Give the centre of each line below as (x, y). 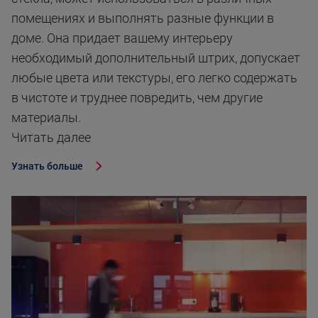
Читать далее (51, 138)
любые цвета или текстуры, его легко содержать (154, 78)
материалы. (46, 118)
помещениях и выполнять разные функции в (143, 18)
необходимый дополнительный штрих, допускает (156, 58)
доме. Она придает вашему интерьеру (122, 38)
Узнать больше (47, 166)
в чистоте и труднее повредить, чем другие (137, 98)
